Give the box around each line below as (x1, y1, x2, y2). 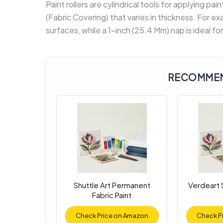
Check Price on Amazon (75, 212, 148, 220)
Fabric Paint (92, 190, 131, 200)
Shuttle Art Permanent (73, 180, 150, 190)
